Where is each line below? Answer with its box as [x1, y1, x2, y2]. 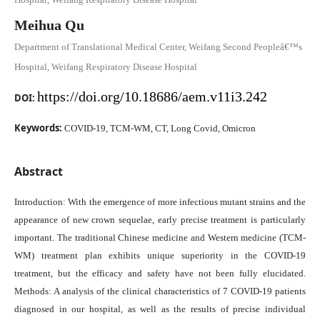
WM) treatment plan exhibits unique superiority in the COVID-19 [14, 250, 306, 261]
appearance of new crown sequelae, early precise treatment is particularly [14, 214, 306, 225]
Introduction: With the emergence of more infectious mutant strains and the [14, 196, 306, 207]
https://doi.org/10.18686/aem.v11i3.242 [37, 89, 267, 104]
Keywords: [14, 121, 64, 134]
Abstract [14, 164, 63, 179]
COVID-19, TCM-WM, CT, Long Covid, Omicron [64, 123, 256, 134]
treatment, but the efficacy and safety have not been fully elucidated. [14, 268, 306, 279]
